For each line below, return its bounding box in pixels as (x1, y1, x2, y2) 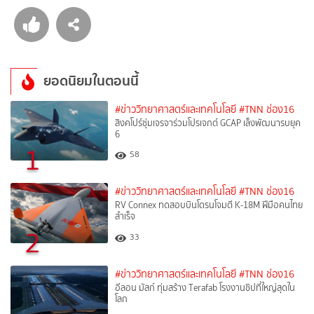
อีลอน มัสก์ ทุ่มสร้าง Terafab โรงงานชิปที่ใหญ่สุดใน (115, 280, 296, 294)
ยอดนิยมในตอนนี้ (43, 69, 139, 92)
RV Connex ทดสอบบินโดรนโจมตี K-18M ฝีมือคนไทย (115, 198, 303, 212)
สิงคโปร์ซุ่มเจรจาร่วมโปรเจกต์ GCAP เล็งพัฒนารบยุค (115, 116, 301, 130)
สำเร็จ (115, 210, 136, 224)
